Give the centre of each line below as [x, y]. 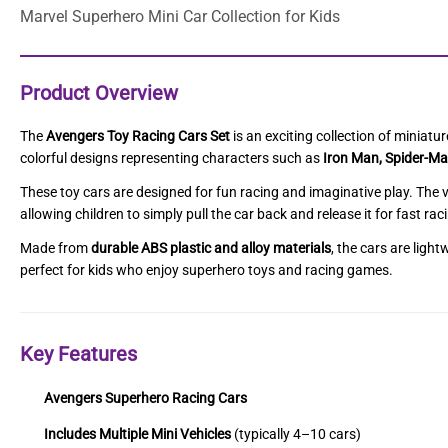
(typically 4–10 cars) [296, 434]
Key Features [78, 354]
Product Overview [99, 93]
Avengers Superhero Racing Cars [145, 398]
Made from [55, 248]
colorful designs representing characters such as [171, 158]
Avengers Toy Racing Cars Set [138, 136]
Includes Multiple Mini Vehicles [137, 434]
